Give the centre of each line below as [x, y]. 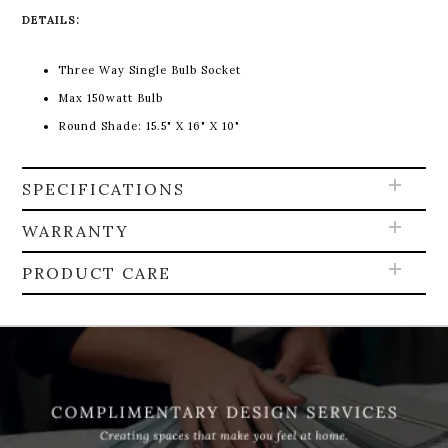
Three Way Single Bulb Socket [150, 70]
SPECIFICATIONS [104, 189]
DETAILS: [51, 20]
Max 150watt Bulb [111, 98]
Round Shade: [102, 126]
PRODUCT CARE [97, 273]
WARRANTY [76, 231]
